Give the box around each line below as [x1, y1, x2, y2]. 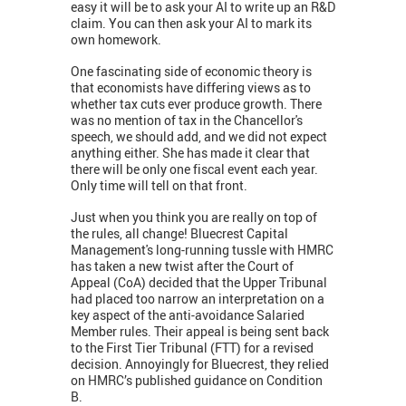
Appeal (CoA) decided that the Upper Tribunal [71, 273, 327, 291]
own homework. [71, 30, 164, 48]
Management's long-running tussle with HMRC [71, 240, 333, 258]
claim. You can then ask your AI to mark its [71, 14, 312, 32]
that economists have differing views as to [71, 78, 311, 96]
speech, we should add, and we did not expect [71, 127, 327, 145]
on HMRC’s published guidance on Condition [71, 371, 323, 389]
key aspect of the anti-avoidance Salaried [71, 305, 304, 324]
